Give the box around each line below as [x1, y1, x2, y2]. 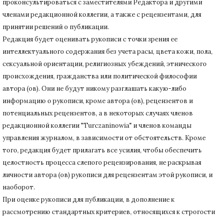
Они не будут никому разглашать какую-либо [41, 84, 186, 93]
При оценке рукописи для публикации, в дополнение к [2, 195, 175, 204]
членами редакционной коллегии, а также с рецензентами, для [2, 10, 201, 19]
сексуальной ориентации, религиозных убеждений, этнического [2, 59, 207, 68]
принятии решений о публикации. [2, 22, 109, 31]
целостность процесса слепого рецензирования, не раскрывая [2, 158, 201, 167]
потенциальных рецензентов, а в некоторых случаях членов [2, 109, 193, 117]
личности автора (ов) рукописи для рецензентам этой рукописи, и [2, 170, 213, 179]
